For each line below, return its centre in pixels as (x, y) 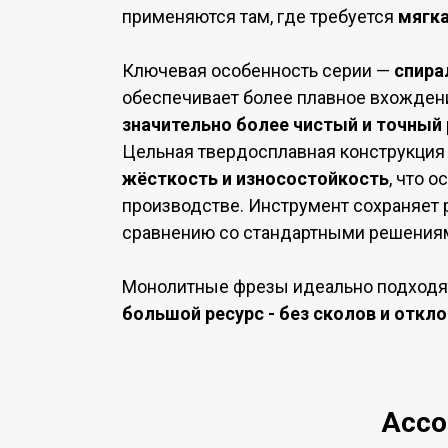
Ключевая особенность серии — (258, 70)
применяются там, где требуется (260, 16)
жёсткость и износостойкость (255, 178)
